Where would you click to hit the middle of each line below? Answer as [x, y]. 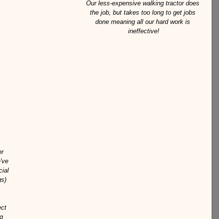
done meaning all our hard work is [144, 22]
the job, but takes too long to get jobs [144, 13]
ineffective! [144, 31]
